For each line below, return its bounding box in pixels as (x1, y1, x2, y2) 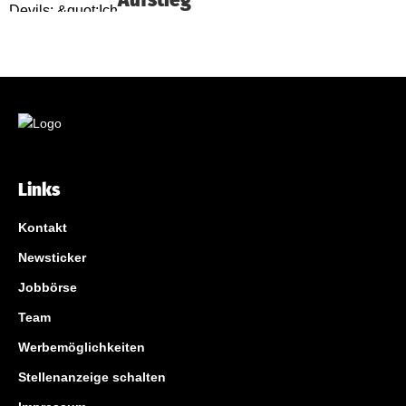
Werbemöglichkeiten (18, 340, 145, 354)
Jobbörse (18, 280, 77, 295)
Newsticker (18, 250, 86, 265)
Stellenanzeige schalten (18, 370, 166, 384)
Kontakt (18, 220, 67, 235)
